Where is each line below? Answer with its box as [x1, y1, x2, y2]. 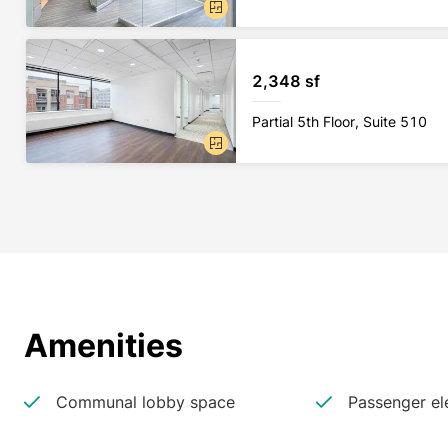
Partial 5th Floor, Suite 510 [252, 112, 427, 130]
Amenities [24, 326, 183, 365]
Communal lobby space [56, 392, 235, 412]
